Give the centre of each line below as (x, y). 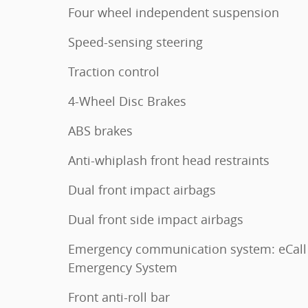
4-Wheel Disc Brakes (127, 101)
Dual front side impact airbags (156, 220)
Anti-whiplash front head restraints (169, 161)
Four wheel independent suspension (174, 13)
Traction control (114, 72)
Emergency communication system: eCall (187, 249)
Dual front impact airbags (142, 190)
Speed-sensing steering (135, 42)
